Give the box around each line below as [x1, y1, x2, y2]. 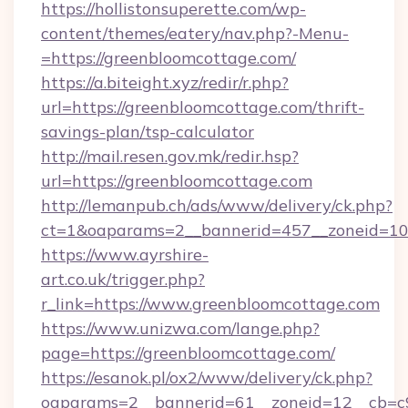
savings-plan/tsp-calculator [41, 121, 254, 142]
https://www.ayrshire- [41, 244, 209, 265]
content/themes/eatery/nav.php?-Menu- [41, 23, 349, 44]
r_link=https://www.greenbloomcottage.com [41, 293, 380, 314]
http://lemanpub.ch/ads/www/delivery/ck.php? [41, 195, 393, 216]
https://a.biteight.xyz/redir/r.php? [41, 72, 289, 93]
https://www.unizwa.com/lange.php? [41, 318, 320, 339]
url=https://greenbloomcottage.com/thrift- [41, 97, 364, 117]
